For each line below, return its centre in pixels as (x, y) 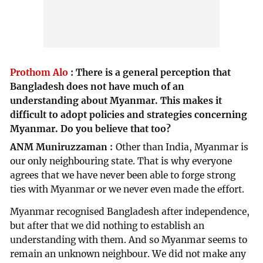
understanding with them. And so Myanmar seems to (129, 240)
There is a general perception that (154, 72)
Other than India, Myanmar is (182, 147)
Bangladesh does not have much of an (97, 86)
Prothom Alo (39, 72)
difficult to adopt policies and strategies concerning (129, 114)
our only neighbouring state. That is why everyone (121, 161)
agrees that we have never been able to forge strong (123, 175)
